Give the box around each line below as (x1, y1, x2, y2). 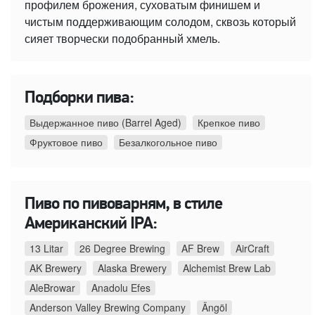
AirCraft (236, 241, 269, 256)
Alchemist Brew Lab (183, 261, 271, 276)
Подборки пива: (25, 90, 134, 108)
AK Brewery (30, 261, 82, 276)
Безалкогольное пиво (119, 135, 217, 150)
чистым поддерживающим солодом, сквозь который (25, 13, 296, 30)
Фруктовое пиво (30, 135, 103, 150)
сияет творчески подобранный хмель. (25, 30, 220, 47)
